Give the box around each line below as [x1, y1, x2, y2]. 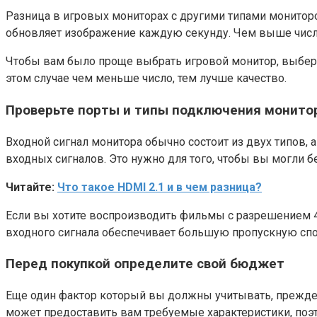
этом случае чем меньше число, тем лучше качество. [6, 71, 287, 86]
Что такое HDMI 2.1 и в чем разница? [57, 180, 262, 194]
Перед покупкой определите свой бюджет [6, 256, 284, 272]
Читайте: [6, 180, 57, 194]
